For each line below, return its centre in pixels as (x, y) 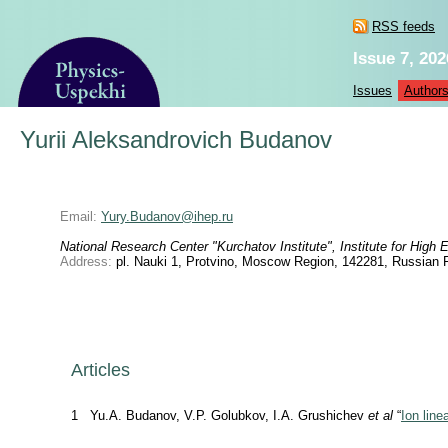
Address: (86, 261)
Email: (78, 216)
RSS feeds (403, 26)
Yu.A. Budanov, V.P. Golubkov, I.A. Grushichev (229, 415)
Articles (100, 370)
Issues (372, 90)
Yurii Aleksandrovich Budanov (176, 140)
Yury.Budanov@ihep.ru (167, 216)
